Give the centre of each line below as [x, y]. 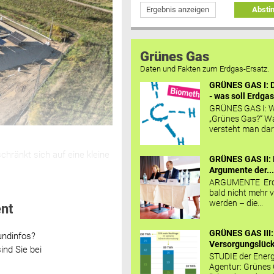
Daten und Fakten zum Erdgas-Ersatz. [204, 68]
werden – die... [236, 203]
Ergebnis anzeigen [178, 10]
